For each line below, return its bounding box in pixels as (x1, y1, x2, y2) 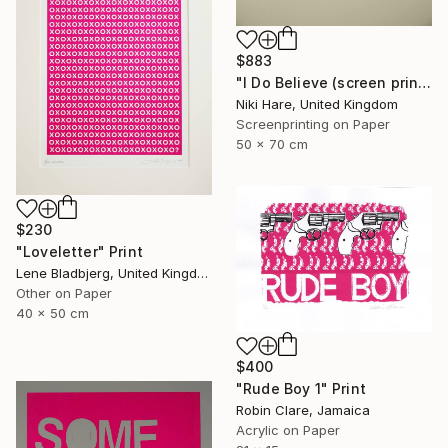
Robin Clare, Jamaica (236, 402, 370, 419)
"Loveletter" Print (16, 243, 143, 261)
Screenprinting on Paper (236, 116, 390, 133)
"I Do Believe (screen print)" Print (418, 74, 432, 92)
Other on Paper (16, 285, 112, 302)
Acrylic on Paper (236, 422, 340, 439)
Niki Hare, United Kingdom (236, 96, 398, 113)
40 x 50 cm (16, 305, 89, 322)
